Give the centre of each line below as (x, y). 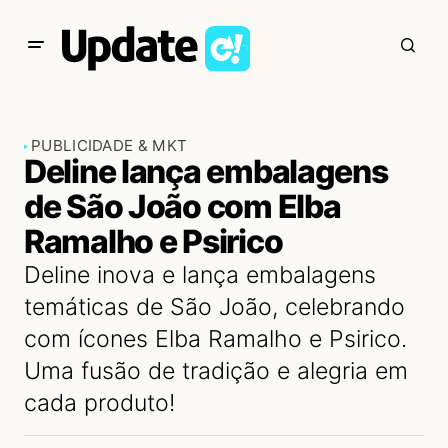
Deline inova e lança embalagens (200, 275)
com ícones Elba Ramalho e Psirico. (215, 339)
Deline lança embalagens (206, 171)
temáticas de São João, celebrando (214, 307)
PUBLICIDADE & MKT (109, 145)
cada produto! (99, 403)
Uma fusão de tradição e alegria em (216, 371)
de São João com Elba (182, 206)
